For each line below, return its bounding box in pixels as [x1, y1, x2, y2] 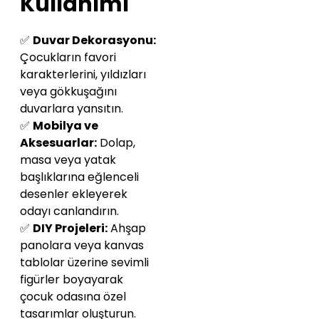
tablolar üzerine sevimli [20, 254, 149, 271]
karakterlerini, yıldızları [20, 66, 146, 83]
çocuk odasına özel [20, 288, 126, 305]
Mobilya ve [33, 117, 98, 134]
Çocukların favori [20, 49, 116, 66]
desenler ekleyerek [20, 186, 127, 202]
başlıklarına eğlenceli [20, 169, 139, 185]
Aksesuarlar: [20, 135, 97, 151]
